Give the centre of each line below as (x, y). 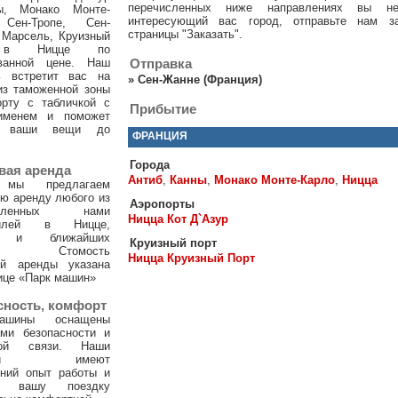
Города (150, 165)
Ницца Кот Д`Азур (178, 219)
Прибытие (163, 109)
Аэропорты (162, 204)
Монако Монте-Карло (275, 180)
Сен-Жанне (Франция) (200, 80)
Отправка (161, 64)
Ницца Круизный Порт (191, 259)
